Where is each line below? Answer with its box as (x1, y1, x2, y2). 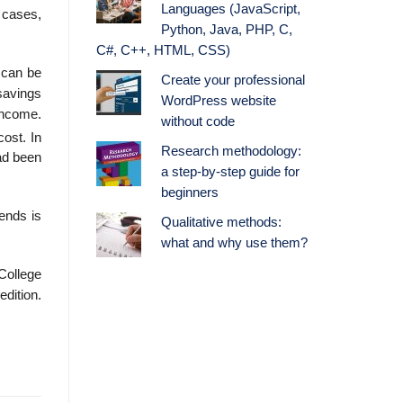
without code (160, 114, 235, 130)
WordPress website (160, 94, 276, 109)
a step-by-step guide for (160, 165, 300, 180)
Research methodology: (160, 144, 301, 159)
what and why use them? (160, 236, 308, 251)
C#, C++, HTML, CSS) (96, 43, 230, 58)
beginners (160, 185, 219, 201)
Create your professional (160, 73, 305, 88)
